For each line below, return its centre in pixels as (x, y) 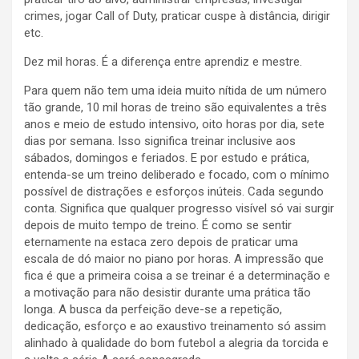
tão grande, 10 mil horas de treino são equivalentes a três (175, 108)
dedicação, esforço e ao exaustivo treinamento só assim (175, 327)
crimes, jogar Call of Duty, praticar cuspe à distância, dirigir (177, 16)
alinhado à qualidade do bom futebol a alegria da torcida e (176, 343)
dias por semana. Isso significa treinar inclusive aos (160, 141)
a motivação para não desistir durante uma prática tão (167, 293)
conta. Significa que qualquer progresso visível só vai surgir (179, 209)
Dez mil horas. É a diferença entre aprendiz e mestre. (163, 62)
